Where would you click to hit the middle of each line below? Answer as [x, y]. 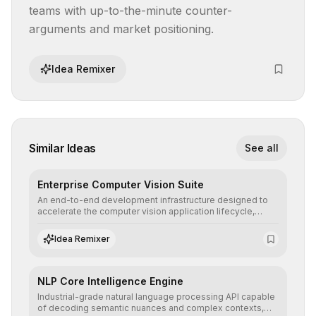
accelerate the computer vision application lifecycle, [146, 211]
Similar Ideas [62, 148]
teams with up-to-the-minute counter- [130, 11]
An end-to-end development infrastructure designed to [153, 200]
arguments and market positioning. [121, 29]
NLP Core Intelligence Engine [110, 281]
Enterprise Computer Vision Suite [121, 184]
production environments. [91, 245]
